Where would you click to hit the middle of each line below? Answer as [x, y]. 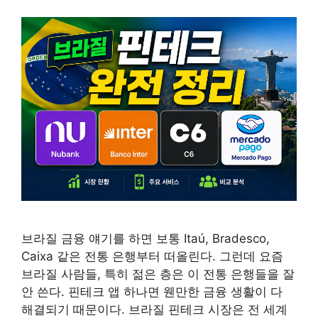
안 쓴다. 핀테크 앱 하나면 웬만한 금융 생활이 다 [152, 291]
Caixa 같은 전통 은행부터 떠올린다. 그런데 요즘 [152, 256]
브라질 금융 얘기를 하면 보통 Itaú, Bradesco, [146, 238]
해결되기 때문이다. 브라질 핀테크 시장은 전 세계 [154, 309]
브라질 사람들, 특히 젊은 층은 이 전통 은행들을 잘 [158, 274]
